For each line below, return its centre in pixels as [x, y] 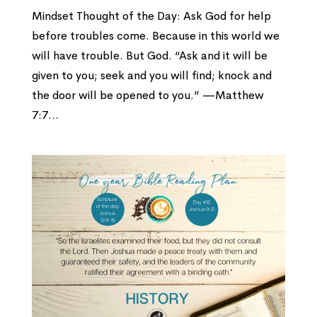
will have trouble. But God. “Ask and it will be [149, 56]
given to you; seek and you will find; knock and [151, 76]
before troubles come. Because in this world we [155, 36]
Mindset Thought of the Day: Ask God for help [151, 16]
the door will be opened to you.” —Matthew [148, 96]
